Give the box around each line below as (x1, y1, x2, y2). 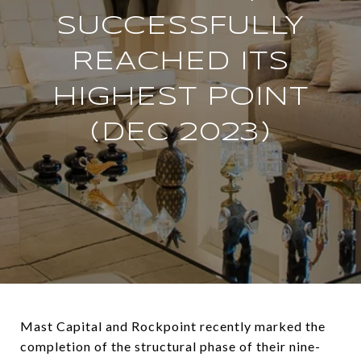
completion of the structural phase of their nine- (20, 338, 321, 354)
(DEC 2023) (89, 121, 272, 146)
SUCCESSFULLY (56, 15, 305, 39)
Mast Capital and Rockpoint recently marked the (20, 318, 326, 334)
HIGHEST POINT (52, 85, 309, 110)
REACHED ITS (72, 50, 289, 75)
